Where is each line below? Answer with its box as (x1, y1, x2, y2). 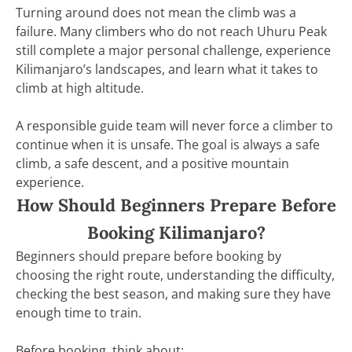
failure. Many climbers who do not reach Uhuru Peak (16, 22, 327, 40)
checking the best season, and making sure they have (16, 284, 331, 302)
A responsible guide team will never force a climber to (16, 116, 333, 134)
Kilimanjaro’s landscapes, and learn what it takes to (16, 60, 318, 78)
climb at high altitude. (16, 79, 144, 97)
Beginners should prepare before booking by (16, 247, 281, 265)
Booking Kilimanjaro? (86, 221, 266, 244)
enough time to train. (16, 303, 141, 321)
